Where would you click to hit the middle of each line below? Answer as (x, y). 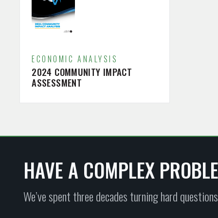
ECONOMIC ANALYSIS (75, 59)
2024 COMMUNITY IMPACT (82, 72)
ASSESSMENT (57, 82)
